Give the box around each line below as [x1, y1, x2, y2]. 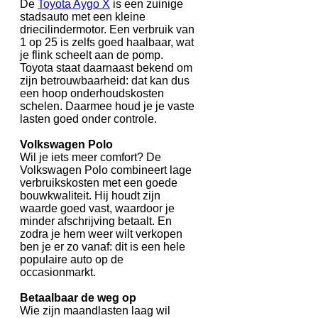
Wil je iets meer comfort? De [20, 151, 161, 164]
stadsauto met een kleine [20, 11, 146, 23]
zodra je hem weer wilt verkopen [20, 228, 182, 241]
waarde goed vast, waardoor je [20, 202, 175, 215]
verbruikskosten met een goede [20, 177, 177, 190]
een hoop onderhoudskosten [20, 87, 164, 100]
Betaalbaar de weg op [20, 292, 136, 305]
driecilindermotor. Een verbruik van [20, 23, 194, 36]
